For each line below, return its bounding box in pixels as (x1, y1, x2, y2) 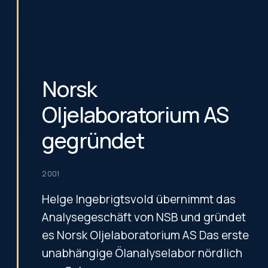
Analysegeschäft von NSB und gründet (42, 209, 246, 226)
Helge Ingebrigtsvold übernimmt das (42, 191, 236, 208)
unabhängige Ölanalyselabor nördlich (42, 245, 243, 261)
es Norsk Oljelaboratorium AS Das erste (42, 227, 249, 243)
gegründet (42, 126, 144, 156)
